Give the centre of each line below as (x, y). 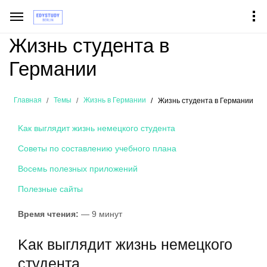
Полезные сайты (50, 189)
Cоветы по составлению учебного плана (97, 148)
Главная (28, 100)
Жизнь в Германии (115, 100)
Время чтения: (48, 214)
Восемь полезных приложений (78, 169)
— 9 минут (100, 214)
